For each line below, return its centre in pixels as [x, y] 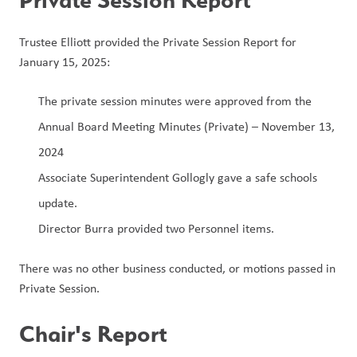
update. [58, 203]
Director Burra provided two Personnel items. [156, 228]
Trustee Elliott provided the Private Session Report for [158, 42]
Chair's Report [93, 333]
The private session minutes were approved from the [175, 101]
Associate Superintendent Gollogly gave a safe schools [178, 177]
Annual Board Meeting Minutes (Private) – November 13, [186, 126]
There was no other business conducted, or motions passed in [177, 268]
